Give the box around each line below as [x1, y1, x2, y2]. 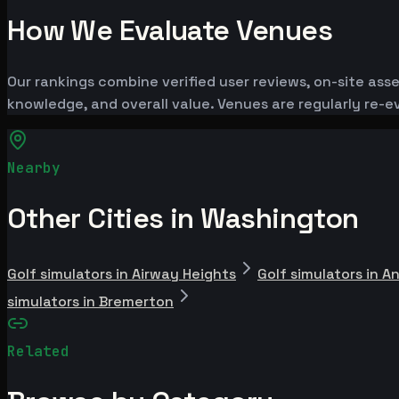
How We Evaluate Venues [7, 12, 332, 49]
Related [7, 342, 69, 362]
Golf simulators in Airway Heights [7, 265, 236, 284]
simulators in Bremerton [7, 292, 174, 312]
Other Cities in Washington [7, 199, 359, 236]
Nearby [7, 158, 61, 177]
